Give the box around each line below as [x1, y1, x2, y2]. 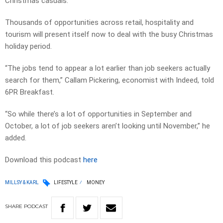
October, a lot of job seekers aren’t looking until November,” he [5, 121, 210, 131]
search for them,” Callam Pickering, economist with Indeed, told [5, 76, 214, 85]
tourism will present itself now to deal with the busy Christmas [5, 30, 213, 39]
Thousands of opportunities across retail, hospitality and [5, 18, 194, 27]
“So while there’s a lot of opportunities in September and [5, 110, 192, 119]
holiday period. [5, 42, 52, 51]
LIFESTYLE [54, 180, 78, 186]
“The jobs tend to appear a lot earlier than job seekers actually [5, 64, 210, 73]
